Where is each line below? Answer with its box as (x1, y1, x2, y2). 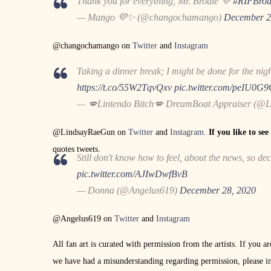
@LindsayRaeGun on (53, 127, 128, 137)
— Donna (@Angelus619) (77, 184, 180, 195)
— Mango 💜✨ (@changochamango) (77, 11, 224, 22)
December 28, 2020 (180, 184, 256, 195)
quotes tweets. (53, 144, 100, 154)
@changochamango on (53, 41, 130, 50)
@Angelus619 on (53, 214, 114, 223)
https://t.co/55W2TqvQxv (77, 82, 172, 93)
